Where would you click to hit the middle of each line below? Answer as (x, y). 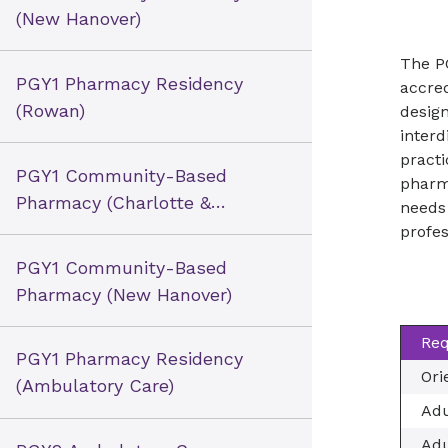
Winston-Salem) (86, 229)
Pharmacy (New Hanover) (124, 294)
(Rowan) (50, 110)
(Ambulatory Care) (95, 386)
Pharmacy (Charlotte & (113, 202)
